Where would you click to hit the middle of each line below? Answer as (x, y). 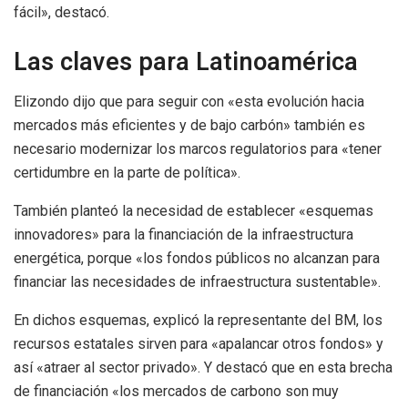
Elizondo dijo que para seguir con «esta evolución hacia (189, 102)
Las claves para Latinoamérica (186, 61)
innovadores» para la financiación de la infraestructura (184, 235)
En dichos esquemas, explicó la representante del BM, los (198, 321)
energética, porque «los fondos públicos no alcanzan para (197, 259)
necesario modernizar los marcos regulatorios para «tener (198, 149)
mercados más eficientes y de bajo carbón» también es (189, 126)
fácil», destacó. (61, 13)
